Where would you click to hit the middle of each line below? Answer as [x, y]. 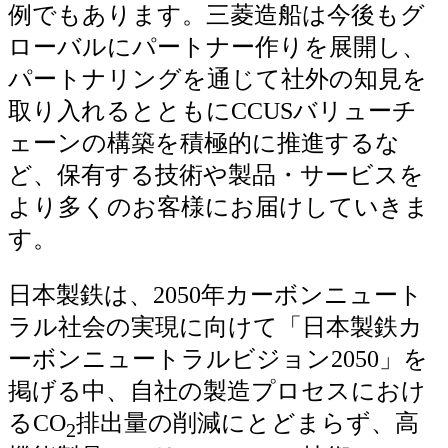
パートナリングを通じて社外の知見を [217, 78]
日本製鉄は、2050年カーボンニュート [215, 294]
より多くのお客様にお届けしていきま [218, 206]
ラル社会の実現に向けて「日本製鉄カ [215, 326]
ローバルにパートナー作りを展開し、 [217, 46]
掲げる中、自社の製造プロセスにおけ [217, 390]
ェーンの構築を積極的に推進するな [204, 142]
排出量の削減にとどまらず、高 [247, 422]
